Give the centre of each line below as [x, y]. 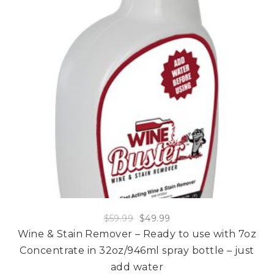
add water [137, 267]
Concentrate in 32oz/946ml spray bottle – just [137, 250]
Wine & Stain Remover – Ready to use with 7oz [137, 234]
